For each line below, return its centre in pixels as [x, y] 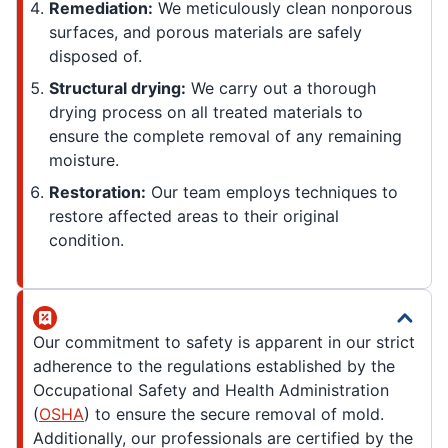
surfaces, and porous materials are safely [205, 32]
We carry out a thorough [281, 88]
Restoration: [97, 192]
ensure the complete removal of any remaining [225, 136]
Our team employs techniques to [272, 192]
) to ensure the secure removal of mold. [234, 414]
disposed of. [95, 56]
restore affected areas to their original [194, 216]
